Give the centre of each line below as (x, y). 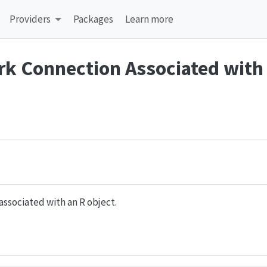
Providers (30, 19)
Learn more (150, 19)
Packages (93, 19)
